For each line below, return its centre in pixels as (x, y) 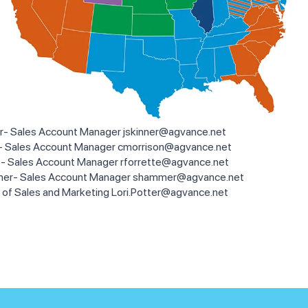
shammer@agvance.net (188, 177)
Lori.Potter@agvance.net (170, 192)
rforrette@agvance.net (175, 162)
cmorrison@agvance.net (175, 147)
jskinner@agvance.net (175, 132)
